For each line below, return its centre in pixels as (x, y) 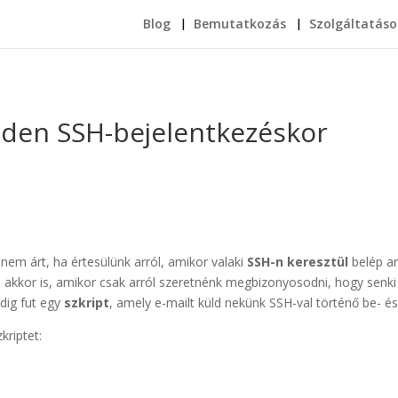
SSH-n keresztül (298, 261)
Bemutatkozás (240, 24)
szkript (87, 302)
